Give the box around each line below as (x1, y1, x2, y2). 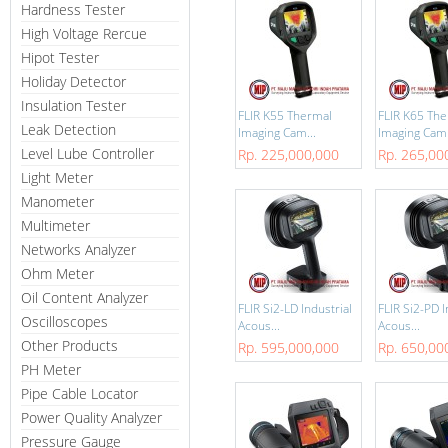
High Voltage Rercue (21, 24, 147, 43)
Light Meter (21, 168, 93, 187)
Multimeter (21, 216, 90, 235)
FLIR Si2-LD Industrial (238, 300, 352, 317)
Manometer (21, 192, 94, 211)
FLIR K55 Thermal (238, 107, 332, 124)
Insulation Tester (21, 96, 126, 115)
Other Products (21, 336, 118, 355)
